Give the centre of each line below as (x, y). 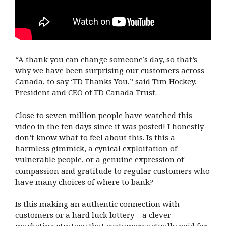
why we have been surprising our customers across (110, 70)
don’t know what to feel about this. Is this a (95, 137)
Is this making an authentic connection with (97, 204)
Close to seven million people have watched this (104, 115)
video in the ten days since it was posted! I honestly (109, 126)
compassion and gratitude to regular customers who (112, 170)
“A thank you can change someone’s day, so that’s (106, 59)
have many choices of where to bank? (84, 181)
